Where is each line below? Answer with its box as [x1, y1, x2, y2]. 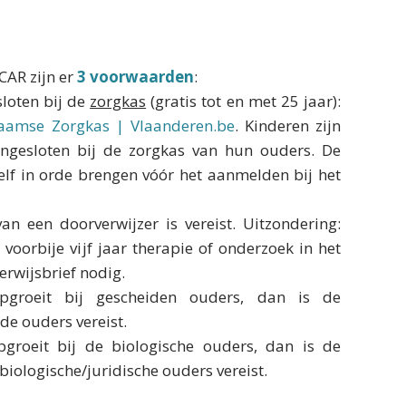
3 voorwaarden [77, 66, 194, 87]
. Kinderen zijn [234, 115, 341, 136]
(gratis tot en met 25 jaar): [146, 91, 342, 111]
